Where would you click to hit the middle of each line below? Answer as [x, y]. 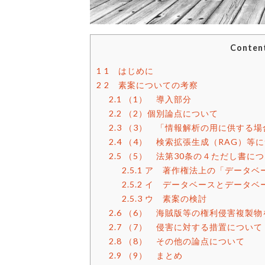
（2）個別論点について [170, 113]
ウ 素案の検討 [174, 198]
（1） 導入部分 [157, 99]
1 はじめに [128, 70]
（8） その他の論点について [184, 241]
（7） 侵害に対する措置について [193, 227]
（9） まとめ [153, 255]
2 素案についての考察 [150, 85]
